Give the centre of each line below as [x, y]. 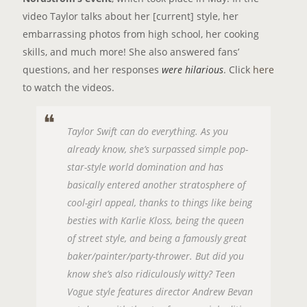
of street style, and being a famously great [157, 238]
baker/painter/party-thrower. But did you [155, 256]
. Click [238, 70]
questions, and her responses [92, 70]
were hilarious [192, 70]
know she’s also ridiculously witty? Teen [151, 274]
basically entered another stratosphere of [156, 185]
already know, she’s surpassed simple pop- [157, 149]
